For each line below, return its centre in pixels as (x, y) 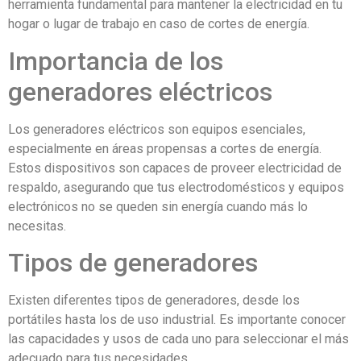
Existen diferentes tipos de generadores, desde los (154, 301)
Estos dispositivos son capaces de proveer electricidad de (175, 168)
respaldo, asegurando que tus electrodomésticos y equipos (176, 187)
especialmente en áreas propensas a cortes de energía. (165, 148)
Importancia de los (116, 61)
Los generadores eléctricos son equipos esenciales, (157, 129)
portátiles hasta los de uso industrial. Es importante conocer (177, 320)
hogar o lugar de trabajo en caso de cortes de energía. (159, 24)
